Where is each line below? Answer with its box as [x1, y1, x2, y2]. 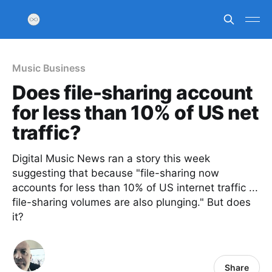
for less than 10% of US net [12, 101, 259, 124]
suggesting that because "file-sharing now [12, 167, 219, 179]
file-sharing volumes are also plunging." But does [12, 196, 251, 208]
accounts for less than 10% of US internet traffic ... [12, 182, 258, 194]
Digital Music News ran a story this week [12, 152, 210, 165]
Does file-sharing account [12, 81, 253, 104]
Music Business [12, 62, 86, 74]
